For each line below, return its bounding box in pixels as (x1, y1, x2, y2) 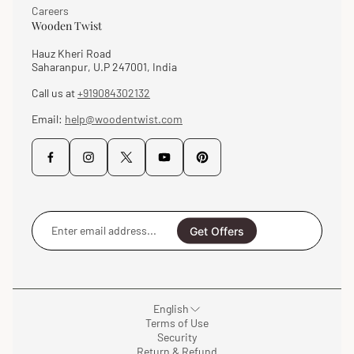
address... (176, 238, 231, 253)
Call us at (32, 86, 77, 100)
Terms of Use (145, 316, 209, 330)
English (153, 302, 189, 315)
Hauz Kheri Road (32, 47, 111, 60)
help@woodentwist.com (65, 112, 183, 126)
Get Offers (190, 224, 244, 238)
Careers (32, 4, 69, 17)
